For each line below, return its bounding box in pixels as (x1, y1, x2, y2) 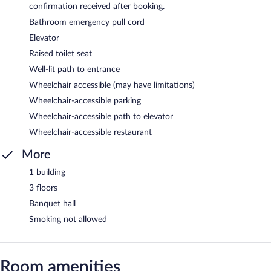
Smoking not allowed (29, 215, 107, 224)
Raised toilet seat (29, 49, 92, 58)
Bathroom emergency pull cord (29, 18, 145, 27)
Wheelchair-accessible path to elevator (29, 112, 173, 121)
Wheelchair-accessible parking (29, 96, 141, 105)
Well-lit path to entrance (29, 65, 120, 74)
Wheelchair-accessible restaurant (29, 128, 152, 137)
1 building (29, 168, 65, 177)
